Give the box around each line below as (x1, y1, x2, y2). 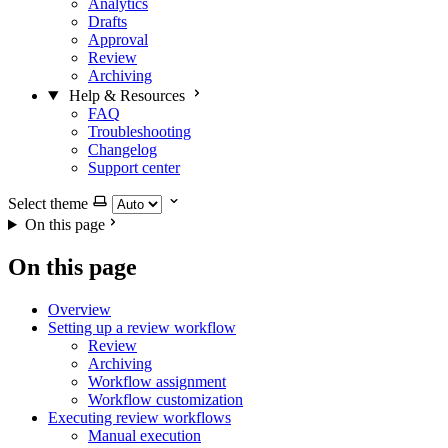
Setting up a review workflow (48, 318, 236, 336)
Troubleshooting (88, 123, 191, 140)
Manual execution (88, 426, 201, 444)
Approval (88, 31, 148, 48)
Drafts (88, 13, 127, 30)
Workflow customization (88, 390, 243, 408)
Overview (48, 300, 111, 318)
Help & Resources (68, 87, 185, 104)
